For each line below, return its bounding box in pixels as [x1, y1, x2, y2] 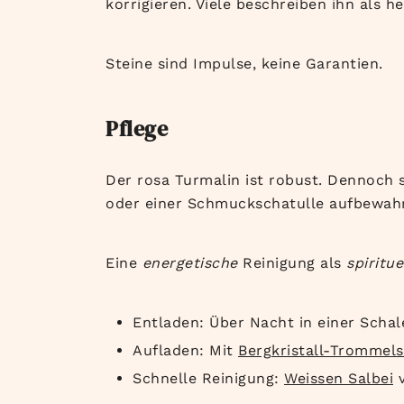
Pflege [106, 114, 168, 144]
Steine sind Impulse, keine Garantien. [106, 55, 383, 73]
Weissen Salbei [284, 370, 393, 388]
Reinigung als [237, 254, 346, 272]
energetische [142, 254, 238, 272]
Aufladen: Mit [133, 342, 238, 360]
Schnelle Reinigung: [133, 370, 284, 388]
